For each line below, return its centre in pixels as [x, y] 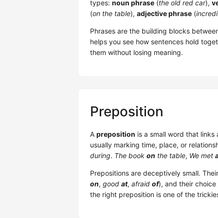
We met [202, 156]
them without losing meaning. [136, 53]
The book [130, 156]
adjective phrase [164, 14]
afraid [142, 184]
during [100, 156]
